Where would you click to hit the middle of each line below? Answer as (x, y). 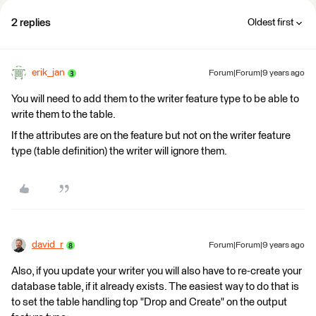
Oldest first (271, 23)
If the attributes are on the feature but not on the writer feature (151, 136)
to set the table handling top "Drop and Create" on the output (149, 302)
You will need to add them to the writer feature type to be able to (155, 99)
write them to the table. (63, 115)
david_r (48, 245)
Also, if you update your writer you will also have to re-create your (157, 271)
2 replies (31, 23)
